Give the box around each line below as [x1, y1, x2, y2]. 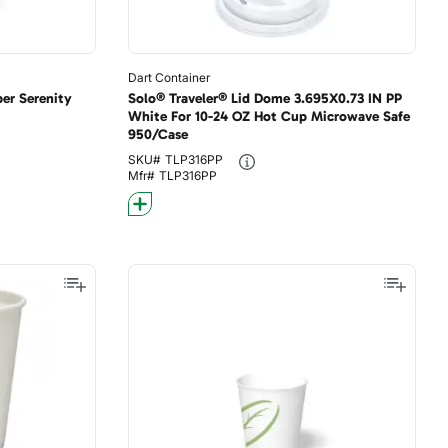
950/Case [127, 126, 188, 143]
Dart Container [127, 70, 210, 85]
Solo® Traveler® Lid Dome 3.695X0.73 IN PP [127, 90, 402, 107]
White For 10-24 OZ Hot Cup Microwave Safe [127, 108, 410, 125]
